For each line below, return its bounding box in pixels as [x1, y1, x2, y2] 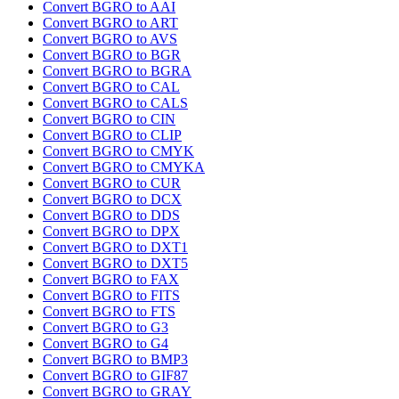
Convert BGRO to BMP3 [43, 352, 188, 368]
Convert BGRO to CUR [43, 175, 181, 191]
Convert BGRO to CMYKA [43, 159, 205, 175]
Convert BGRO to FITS [43, 288, 180, 304]
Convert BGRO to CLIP [43, 127, 182, 143]
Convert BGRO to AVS [43, 31, 177, 47]
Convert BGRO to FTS [43, 304, 175, 320]
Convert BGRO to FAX [43, 272, 179, 288]
